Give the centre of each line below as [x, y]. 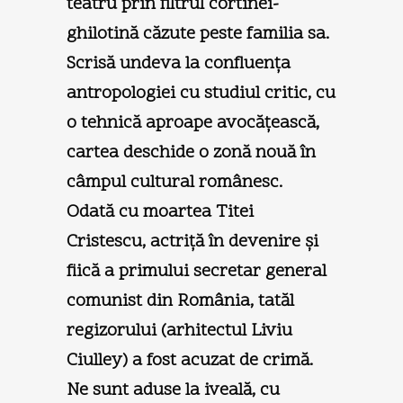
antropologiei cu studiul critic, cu [201, 93]
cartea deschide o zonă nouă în [191, 152]
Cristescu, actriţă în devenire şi [193, 242]
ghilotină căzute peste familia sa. [198, 34]
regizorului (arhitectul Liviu [179, 331]
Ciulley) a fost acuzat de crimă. [190, 360]
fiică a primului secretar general [197, 271]
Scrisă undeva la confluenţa [179, 63]
